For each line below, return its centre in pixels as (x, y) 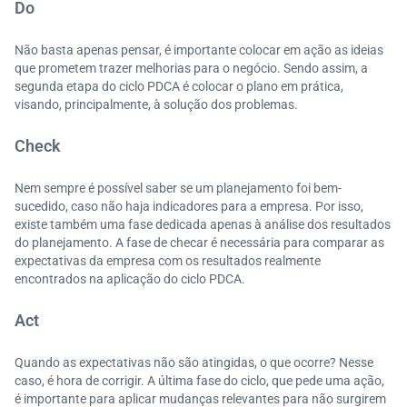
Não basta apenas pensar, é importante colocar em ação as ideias (199, 50)
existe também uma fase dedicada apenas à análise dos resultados (203, 224)
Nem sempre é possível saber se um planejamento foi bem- (178, 188)
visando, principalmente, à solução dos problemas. (156, 104)
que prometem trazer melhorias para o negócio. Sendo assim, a (191, 68)
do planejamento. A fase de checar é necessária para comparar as (199, 243)
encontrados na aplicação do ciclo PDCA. (130, 279)
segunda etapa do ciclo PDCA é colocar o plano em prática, (179, 86)
